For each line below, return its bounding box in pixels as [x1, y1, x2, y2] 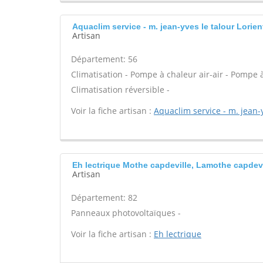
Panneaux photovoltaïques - [71, 207, 181, 218]
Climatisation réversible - [71, 84, 170, 95]
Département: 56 [71, 53, 137, 65]
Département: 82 [71, 192, 137, 203]
